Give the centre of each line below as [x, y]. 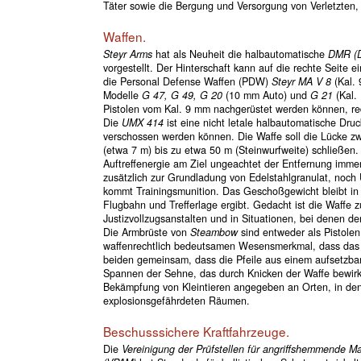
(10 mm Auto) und [266, 95]
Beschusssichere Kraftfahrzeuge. [196, 332]
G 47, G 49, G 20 [182, 95]
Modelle [122, 95]
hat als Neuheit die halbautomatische [240, 54]
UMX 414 [142, 123]
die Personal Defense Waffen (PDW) [187, 82]
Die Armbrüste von [146, 232]
